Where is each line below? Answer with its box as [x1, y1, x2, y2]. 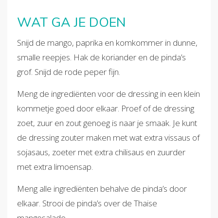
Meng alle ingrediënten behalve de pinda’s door [17, 182, 187, 194]
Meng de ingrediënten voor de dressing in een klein [17, 88, 200, 99]
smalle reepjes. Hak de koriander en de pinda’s [17, 51, 186, 63]
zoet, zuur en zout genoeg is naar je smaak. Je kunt [17, 117, 197, 128]
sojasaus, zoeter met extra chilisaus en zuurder [17, 146, 185, 158]
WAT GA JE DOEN [17, 14, 126, 32]
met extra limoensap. [17, 161, 93, 172]
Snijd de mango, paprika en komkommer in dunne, [17, 36, 198, 48]
